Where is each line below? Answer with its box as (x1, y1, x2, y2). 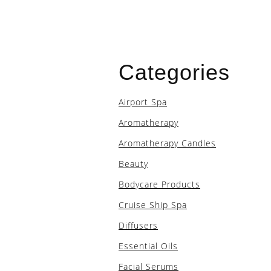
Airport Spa (119, 96, 167, 108)
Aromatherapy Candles (119, 137, 216, 149)
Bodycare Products (119, 178, 200, 190)
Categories (119, 60, 230, 85)
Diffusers (119, 220, 158, 231)
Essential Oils (119, 240, 178, 252)
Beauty (119, 158, 148, 169)
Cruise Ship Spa (119, 199, 187, 211)
